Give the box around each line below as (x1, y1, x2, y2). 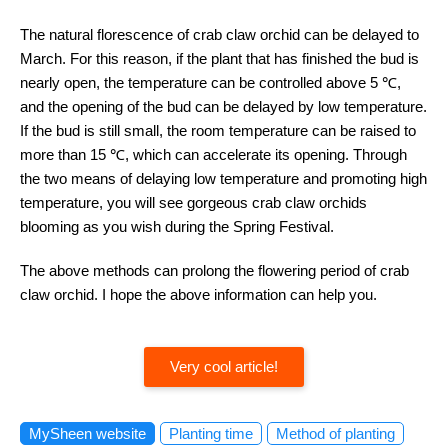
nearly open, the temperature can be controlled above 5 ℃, (20, 74, 401, 92)
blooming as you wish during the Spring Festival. (20, 218, 334, 236)
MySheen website (29, 425, 146, 443)
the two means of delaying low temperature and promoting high (20, 170, 427, 188)
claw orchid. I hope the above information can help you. (20, 286, 377, 304)
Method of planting (276, 425, 395, 443)
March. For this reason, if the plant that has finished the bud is (20, 50, 419, 68)
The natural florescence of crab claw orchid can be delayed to (20, 26, 419, 44)
